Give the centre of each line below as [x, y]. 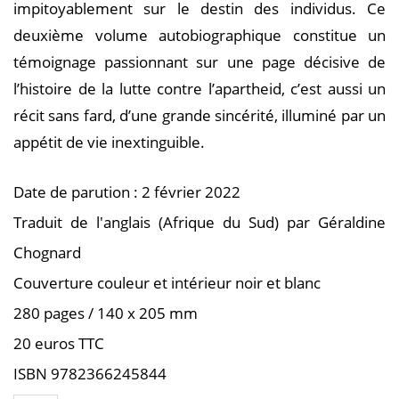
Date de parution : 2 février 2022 [127, 192]
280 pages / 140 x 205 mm [106, 313]
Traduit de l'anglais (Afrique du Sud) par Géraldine [199, 222]
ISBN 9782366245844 [90, 374]
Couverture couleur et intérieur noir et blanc [167, 283]
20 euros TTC [59, 343]
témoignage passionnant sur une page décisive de [199, 62]
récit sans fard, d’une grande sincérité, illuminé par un [199, 115]
